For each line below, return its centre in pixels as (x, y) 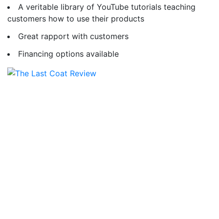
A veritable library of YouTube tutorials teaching (107, 7)
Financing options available (68, 54)
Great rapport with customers (75, 36)
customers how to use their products (76, 18)
